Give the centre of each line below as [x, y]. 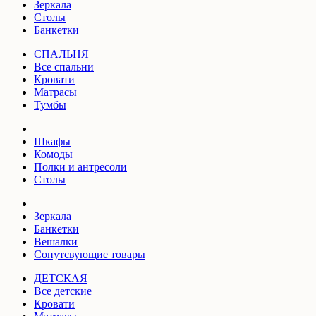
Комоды [53, 154]
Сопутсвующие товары [90, 254]
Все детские [63, 291]
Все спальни [64, 66]
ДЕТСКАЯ [61, 278]
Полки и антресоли [80, 166]
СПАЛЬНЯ [61, 54]
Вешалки [56, 241]
